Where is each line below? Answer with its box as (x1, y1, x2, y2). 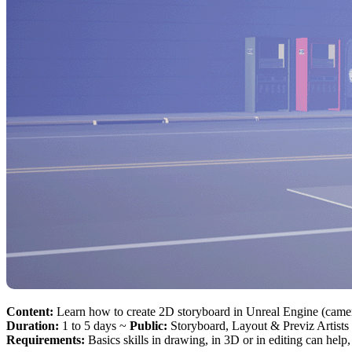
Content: (6, 304, 57, 318)
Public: (130, 318, 170, 332)
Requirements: (6, 332, 88, 346)
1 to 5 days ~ (62, 318, 130, 332)
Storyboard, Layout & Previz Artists (170, 318, 349, 332)
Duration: (6, 318, 62, 332)
